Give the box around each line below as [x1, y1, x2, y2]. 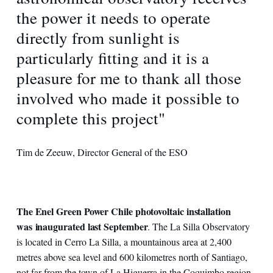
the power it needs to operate [16, 6, 210, 29]
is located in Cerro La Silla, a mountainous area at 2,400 [16, 235, 232, 248]
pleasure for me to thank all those [16, 66, 241, 89]
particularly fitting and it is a [16, 46, 209, 69]
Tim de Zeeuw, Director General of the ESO [16, 145, 188, 158]
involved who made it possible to [16, 87, 239, 109]
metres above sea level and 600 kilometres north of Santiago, [16, 250, 247, 263]
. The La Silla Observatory [147, 219, 250, 233]
